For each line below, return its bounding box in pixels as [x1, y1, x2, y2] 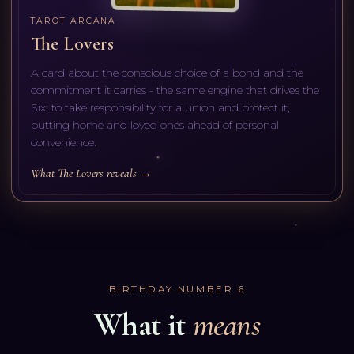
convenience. [30, 134, 96, 149]
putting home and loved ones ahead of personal [30, 117, 279, 132]
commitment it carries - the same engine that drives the [30, 82, 319, 97]
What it [94, 306, 186, 345]
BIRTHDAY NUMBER [108, 283, 234, 295]
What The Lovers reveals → [30, 165, 152, 180]
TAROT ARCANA [30, 15, 117, 26]
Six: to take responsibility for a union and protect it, [30, 100, 290, 115]
